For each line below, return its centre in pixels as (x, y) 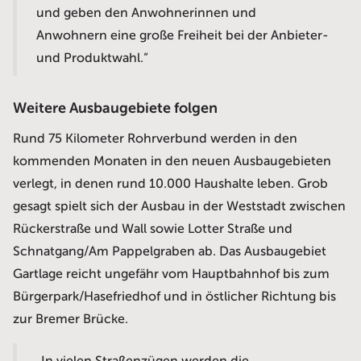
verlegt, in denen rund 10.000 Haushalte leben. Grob (170, 184)
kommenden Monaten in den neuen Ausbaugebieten (172, 162)
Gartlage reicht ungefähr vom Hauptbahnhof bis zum (171, 274)
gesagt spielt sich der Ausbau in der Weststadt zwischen (179, 207)
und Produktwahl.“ (92, 58)
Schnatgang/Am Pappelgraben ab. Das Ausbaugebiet (170, 252)
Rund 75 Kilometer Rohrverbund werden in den (155, 139)
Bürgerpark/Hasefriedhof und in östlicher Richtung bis (174, 297)
